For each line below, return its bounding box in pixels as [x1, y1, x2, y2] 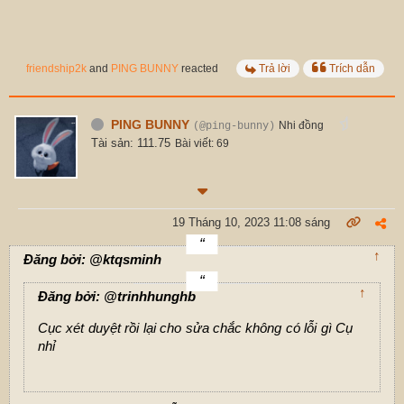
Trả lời [259, 61, 290, 75]
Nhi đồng [279, 118, 324, 132]
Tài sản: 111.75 [91, 135, 170, 150]
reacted [179, 61, 218, 75]
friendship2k [26, 61, 87, 75]
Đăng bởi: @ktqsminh [23, 251, 161, 267]
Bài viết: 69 [175, 136, 229, 150]
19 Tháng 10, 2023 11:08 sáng [172, 215, 330, 229]
